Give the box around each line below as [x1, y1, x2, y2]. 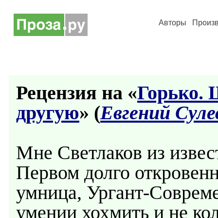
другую [16, 102, 79, 124]
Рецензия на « [16, 82, 137, 104]
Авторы [159, 18, 186, 27]
